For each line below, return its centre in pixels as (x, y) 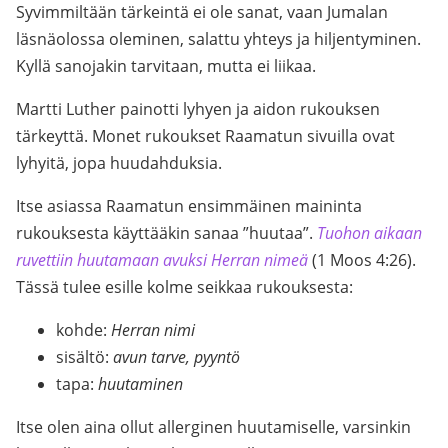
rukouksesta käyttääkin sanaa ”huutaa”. (166, 233)
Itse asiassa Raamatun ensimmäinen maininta (189, 206)
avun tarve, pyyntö (176, 357)
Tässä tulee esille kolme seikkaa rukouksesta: (184, 287)
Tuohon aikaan (369, 233)
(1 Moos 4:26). (364, 260)
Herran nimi (153, 330)
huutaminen (140, 384)
